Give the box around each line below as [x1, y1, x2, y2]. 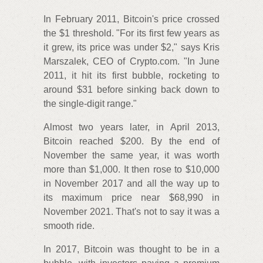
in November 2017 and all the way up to [43, 178, 220, 189]
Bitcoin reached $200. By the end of [43, 136, 220, 147]
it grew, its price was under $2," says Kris [43, 42, 220, 53]
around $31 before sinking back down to [43, 85, 220, 95]
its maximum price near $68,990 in [43, 193, 220, 203]
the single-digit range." [43, 99, 137, 109]
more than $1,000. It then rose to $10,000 [43, 164, 220, 175]
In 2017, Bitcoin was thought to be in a [43, 244, 220, 255]
